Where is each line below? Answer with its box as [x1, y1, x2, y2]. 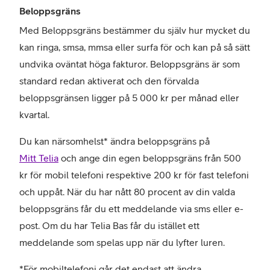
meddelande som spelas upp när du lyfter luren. [19, 237, 225, 248]
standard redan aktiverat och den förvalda [19, 75, 199, 86]
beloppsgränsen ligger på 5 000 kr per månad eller [19, 92, 239, 103]
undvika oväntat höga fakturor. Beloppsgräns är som [19, 58, 240, 69]
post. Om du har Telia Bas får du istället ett [19, 220, 199, 231]
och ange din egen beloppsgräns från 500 [58, 152, 241, 163]
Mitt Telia [19, 152, 58, 163]
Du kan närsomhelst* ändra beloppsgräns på [19, 136, 210, 146]
